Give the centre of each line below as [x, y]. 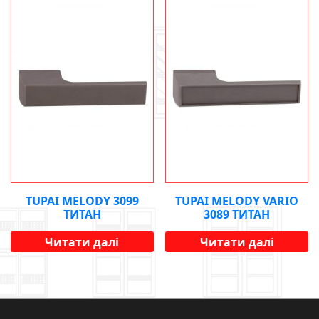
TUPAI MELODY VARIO [237, 201]
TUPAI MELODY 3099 [82, 201]
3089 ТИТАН [237, 215]
